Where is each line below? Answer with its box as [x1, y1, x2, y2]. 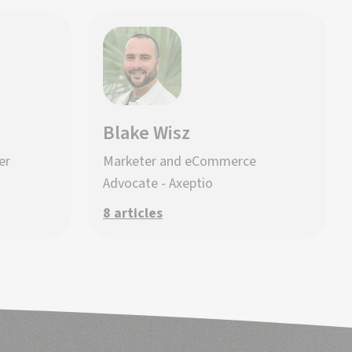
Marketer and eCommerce [103, 152, 256, 171]
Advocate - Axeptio [103, 174, 213, 193]
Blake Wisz [103, 119, 190, 147]
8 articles [103, 203, 163, 223]
